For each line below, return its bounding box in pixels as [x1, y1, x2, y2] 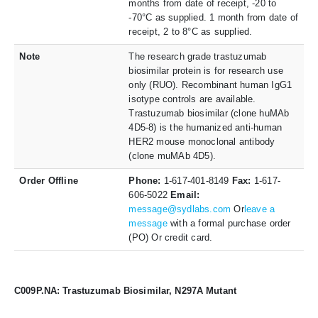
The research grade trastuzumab [128, 50, 267, 62]
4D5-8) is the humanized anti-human [128, 121, 283, 133]
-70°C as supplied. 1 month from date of [128, 11, 299, 23]
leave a [243, 203, 275, 214]
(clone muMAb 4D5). [128, 150, 216, 161]
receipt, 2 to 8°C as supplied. [128, 26, 253, 37]
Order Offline [19, 175, 79, 186]
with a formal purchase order [167, 217, 291, 229]
